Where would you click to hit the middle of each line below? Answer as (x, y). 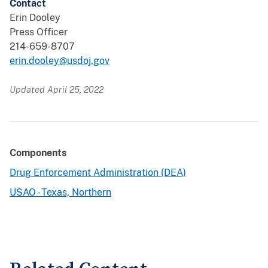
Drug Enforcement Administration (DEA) (98, 173)
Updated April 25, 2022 (57, 90)
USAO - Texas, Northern (60, 193)
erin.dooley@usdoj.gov (60, 61)
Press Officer (39, 32)
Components (38, 153)
